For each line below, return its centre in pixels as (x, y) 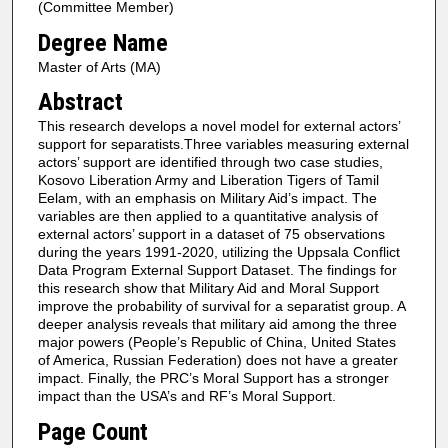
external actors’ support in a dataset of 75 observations (211, 234)
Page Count (92, 431)
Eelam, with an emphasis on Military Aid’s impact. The (207, 198)
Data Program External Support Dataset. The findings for (217, 270)
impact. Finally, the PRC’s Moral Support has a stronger (213, 378)
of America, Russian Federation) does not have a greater (217, 360)
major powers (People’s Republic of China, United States (216, 342)
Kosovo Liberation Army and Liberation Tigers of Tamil (208, 180)
